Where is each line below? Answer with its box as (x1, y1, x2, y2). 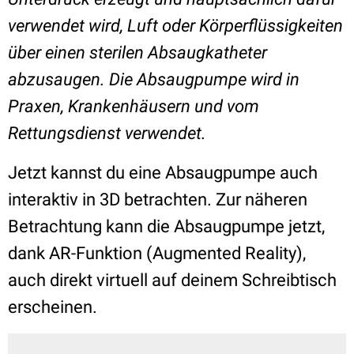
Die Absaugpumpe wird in (109, 70, 299, 89)
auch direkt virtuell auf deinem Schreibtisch (8, 270, 337, 290)
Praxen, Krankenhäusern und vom (8, 96, 259, 116)
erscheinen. (8, 297, 97, 317)
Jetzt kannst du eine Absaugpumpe (8, 163, 276, 183)
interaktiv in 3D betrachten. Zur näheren (8, 190, 307, 209)
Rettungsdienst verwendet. (8, 123, 210, 143)
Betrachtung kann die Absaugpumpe (8, 217, 284, 236)
